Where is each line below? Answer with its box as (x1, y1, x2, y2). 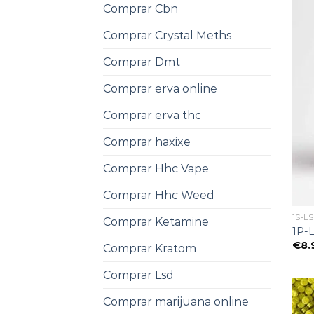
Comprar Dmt (103, 55, 180, 69)
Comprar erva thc (103, 109, 201, 123)
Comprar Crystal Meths (103, 29, 231, 43)
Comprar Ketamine (103, 215, 209, 229)
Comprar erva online (103, 82, 217, 96)
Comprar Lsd (103, 268, 174, 282)
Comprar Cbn (103, 2, 178, 16)
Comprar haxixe (103, 135, 191, 149)
